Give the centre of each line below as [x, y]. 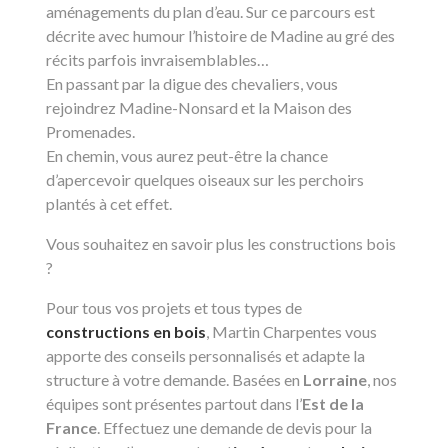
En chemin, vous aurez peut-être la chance [187, 155]
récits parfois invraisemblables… [157, 59]
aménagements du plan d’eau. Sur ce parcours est [210, 11]
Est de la [333, 403]
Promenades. [90, 131]
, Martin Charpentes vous [291, 331]
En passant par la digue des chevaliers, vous [192, 83]
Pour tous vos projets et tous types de [174, 307]
